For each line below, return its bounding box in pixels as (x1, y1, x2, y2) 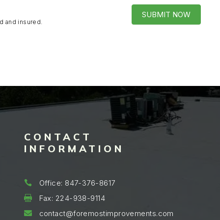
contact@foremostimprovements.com (39, 209, 174, 218)
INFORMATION (24, 142, 124, 155)
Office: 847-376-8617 (39, 178, 115, 188)
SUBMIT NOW (142, 10, 191, 19)
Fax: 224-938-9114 (39, 193, 106, 203)
